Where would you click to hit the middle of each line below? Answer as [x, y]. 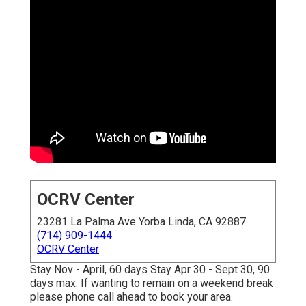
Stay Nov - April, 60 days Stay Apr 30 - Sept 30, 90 [150, 270]
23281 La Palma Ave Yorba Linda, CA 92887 [141, 222]
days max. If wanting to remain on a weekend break [152, 283]
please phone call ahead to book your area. [131, 297]
